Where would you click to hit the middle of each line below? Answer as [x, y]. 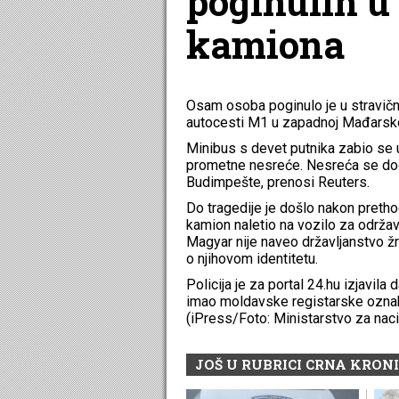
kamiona [265, 44]
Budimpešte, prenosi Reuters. [278, 182]
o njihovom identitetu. [252, 258]
